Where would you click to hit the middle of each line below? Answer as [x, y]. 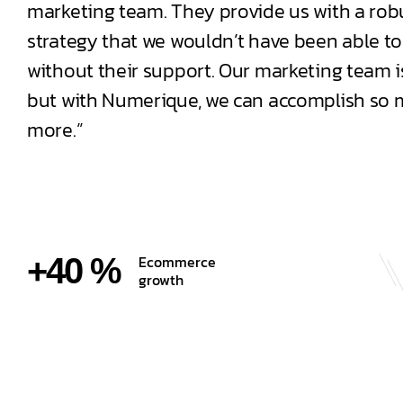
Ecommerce [179, 262]
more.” [55, 130]
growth [161, 280]
